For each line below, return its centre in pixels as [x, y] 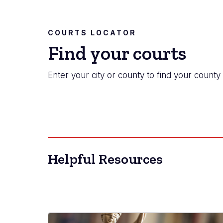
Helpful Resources [105, 159]
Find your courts [117, 53]
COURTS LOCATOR [92, 32]
